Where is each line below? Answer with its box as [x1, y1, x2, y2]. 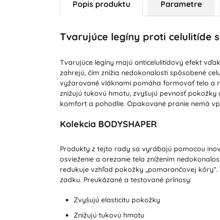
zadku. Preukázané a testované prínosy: [59, 175, 192, 184]
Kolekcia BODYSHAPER [59, 118, 157, 130]
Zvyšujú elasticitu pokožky [73, 195, 160, 204]
